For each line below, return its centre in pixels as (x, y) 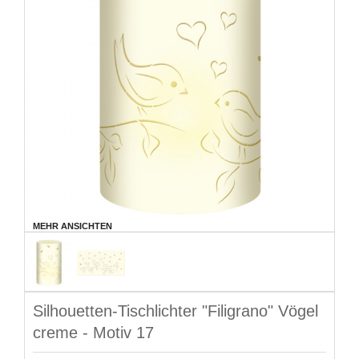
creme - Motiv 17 (93, 332)
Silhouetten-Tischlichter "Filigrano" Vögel (175, 311)
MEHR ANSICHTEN (73, 226)
